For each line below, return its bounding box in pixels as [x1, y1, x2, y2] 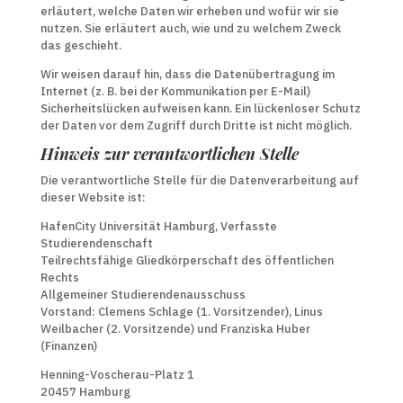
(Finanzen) [40, 338, 97, 354]
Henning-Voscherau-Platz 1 [40, 367, 194, 382]
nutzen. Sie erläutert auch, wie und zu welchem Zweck [40, 21, 341, 36]
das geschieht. [40, 38, 121, 53]
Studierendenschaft [40, 236, 153, 251]
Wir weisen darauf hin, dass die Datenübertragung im [40, 67, 335, 82]
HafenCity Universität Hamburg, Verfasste [40, 219, 277, 234]
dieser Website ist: [40, 190, 146, 205]
